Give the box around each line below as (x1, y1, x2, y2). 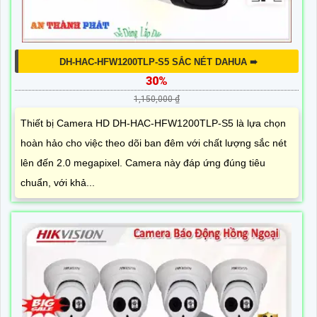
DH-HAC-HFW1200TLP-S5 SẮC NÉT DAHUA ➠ (59, 56, 258, 67)
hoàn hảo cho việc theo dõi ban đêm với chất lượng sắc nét (21, 137, 287, 149)
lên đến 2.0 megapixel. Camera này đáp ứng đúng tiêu (21, 156, 265, 168)
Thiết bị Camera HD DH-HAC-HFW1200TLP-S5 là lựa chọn (21, 117, 286, 129)
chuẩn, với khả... (21, 176, 95, 188)
